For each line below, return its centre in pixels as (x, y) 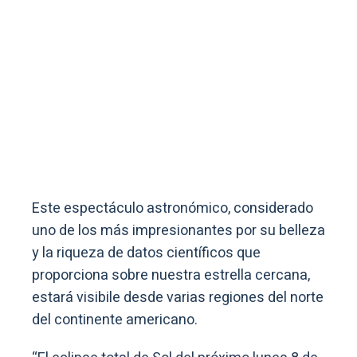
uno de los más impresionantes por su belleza (178, 230)
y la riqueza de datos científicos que (146, 253)
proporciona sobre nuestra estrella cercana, (171, 275)
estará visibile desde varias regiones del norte (178, 297)
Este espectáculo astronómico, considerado (173, 208)
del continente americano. (115, 320)
